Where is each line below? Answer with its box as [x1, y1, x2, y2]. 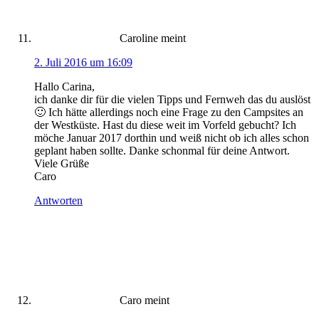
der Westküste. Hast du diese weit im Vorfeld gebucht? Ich [34, 118, 296, 131]
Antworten [34, 194, 83, 206]
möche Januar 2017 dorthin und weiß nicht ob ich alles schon [34, 131, 309, 144]
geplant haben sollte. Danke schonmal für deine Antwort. [34, 144, 290, 157]
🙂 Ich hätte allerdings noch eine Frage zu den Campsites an [34, 105, 303, 118]
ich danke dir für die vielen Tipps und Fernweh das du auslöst [34, 93, 310, 105]
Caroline [120, 31, 158, 44]
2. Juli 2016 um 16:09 [34, 56, 132, 68]
